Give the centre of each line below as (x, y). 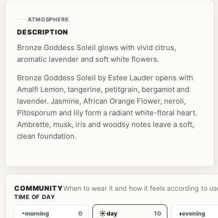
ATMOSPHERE (48, 19)
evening (193, 213)
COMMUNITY (39, 188)
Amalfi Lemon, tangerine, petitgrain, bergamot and (103, 89)
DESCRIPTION (43, 32)
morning (37, 213)
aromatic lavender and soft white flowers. (88, 59)
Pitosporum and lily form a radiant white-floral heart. (107, 112)
